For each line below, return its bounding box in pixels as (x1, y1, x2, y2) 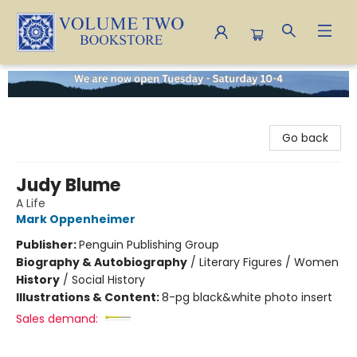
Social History (72, 271, 145, 288)
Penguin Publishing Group (79, 236, 219, 253)
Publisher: (16, 236, 79, 253)
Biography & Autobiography (16, 253, 187, 270)
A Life (16, 194, 45, 211)
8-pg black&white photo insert (162, 288, 332, 305)
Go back (282, 129, 328, 146)
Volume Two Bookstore (12, 70, 139, 86)
